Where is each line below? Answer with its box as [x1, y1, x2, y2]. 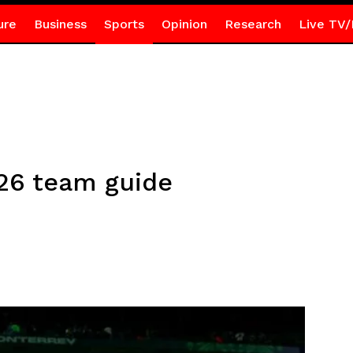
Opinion [161, 17, 207, 32]
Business [33, 17, 87, 32]
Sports [103, 17, 144, 32]
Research [224, 17, 281, 32]
